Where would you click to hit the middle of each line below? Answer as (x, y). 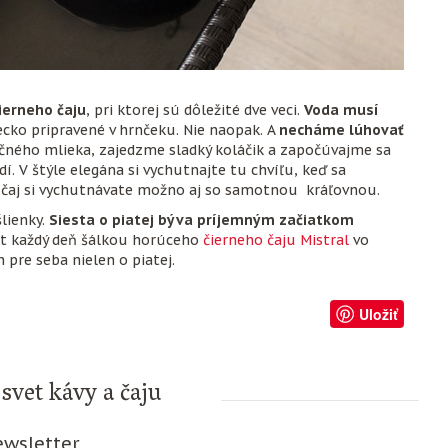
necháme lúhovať (341, 130)
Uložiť (378, 314)
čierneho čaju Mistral (276, 240)
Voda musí (341, 110)
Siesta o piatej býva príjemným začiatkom (201, 220)
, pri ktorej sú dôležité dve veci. (195, 110)
